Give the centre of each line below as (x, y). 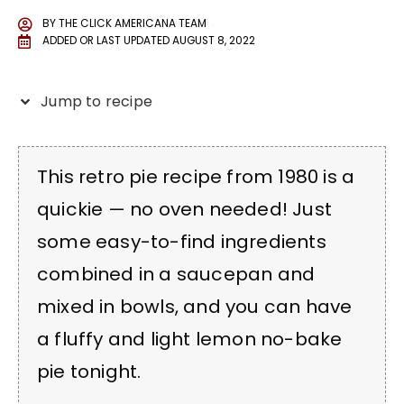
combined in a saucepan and (176, 274)
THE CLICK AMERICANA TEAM (133, 24)
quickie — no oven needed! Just (185, 209)
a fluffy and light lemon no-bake (190, 339)
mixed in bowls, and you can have (195, 306)
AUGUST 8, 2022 (214, 41)
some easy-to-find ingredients (182, 241)
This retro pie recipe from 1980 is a (196, 176)
